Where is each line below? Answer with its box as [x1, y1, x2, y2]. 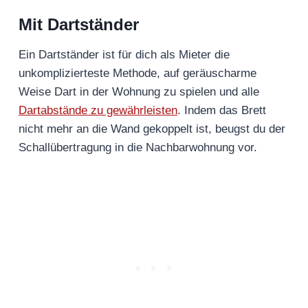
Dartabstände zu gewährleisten [19, 104, 177, 118]
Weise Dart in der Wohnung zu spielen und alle [19, 85, 259, 99]
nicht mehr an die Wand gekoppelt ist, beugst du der [19, 122, 285, 136]
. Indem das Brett [177, 104, 266, 118]
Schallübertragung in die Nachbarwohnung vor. [19, 141, 261, 155]
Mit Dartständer [19, 15, 139, 34]
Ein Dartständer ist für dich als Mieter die [19, 48, 230, 62]
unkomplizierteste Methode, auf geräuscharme [19, 67, 256, 80]
